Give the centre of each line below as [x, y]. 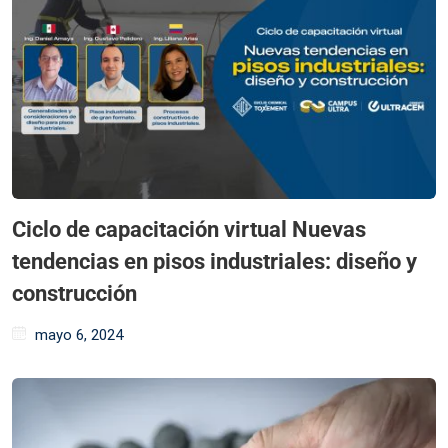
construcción [74, 293]
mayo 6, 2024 [79, 334]
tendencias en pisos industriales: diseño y [214, 261]
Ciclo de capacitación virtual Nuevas [189, 229]
